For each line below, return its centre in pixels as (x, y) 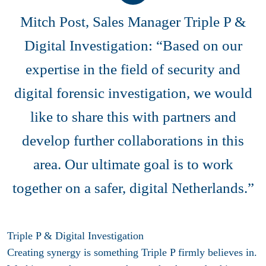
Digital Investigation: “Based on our (133, 45)
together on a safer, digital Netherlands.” (133, 188)
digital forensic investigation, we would (133, 93)
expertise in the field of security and (133, 69)
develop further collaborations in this (133, 140)
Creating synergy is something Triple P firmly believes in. (132, 252)
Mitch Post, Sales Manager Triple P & (133, 21)
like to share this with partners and (133, 116)
